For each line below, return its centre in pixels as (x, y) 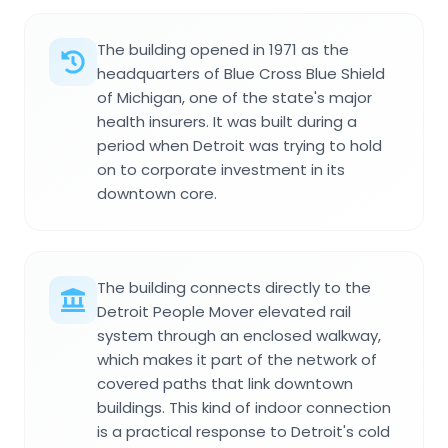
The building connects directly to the (234, 287)
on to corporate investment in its (221, 169)
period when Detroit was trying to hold (239, 145)
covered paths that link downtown (225, 383)
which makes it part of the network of (237, 359)
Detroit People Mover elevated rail (224, 311)
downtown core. (157, 193)
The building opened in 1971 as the (223, 49)
